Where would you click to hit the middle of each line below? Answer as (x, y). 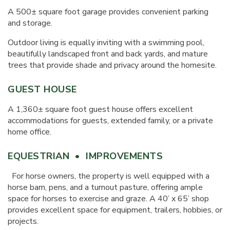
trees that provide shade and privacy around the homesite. (112, 65)
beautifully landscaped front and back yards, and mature (108, 54)
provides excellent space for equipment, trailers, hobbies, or (115, 210)
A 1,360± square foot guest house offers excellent (100, 109)
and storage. (30, 23)
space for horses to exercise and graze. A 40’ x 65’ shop (108, 199)
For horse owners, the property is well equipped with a (109, 176)
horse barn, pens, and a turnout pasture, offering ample (105, 187)
